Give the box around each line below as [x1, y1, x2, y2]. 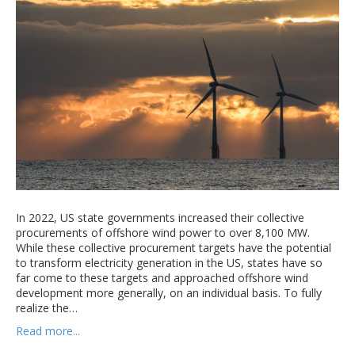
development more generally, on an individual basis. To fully [16, 285, 322, 301]
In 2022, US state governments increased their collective [16, 210, 304, 226]
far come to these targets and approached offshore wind [16, 270, 308, 286]
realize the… [16, 300, 78, 316]
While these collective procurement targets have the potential [16, 240, 331, 256]
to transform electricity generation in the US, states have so [16, 255, 323, 271]
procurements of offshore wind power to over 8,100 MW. [16, 225, 310, 241]
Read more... [16, 323, 80, 339]
